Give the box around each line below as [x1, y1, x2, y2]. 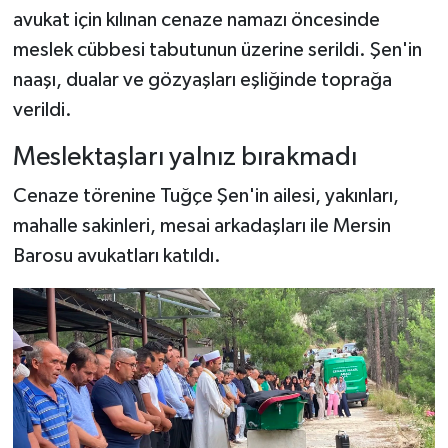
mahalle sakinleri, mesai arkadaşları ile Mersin [12, 216, 391, 237]
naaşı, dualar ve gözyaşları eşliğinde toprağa [12, 69, 392, 90]
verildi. [12, 99, 72, 120]
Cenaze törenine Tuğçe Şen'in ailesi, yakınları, [12, 186, 399, 207]
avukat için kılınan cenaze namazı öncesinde [12, 9, 380, 30]
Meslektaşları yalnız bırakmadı [12, 143, 357, 171]
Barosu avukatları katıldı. [12, 246, 221, 267]
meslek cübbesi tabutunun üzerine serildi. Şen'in [12, 39, 422, 60]
